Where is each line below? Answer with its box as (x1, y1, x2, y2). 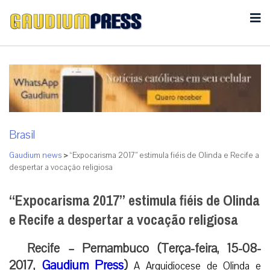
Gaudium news (9, 149, 61, 161)
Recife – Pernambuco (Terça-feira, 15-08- (27, 239, 261, 257)
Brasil (9, 127, 35, 143)
